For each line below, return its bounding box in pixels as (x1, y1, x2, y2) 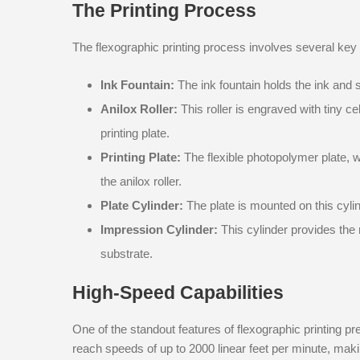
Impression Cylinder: (100, 222, 218, 236)
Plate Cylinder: (100, 198, 183, 212)
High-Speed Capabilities (72, 281, 284, 303)
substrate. (100, 246, 153, 260)
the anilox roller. (100, 174, 182, 188)
